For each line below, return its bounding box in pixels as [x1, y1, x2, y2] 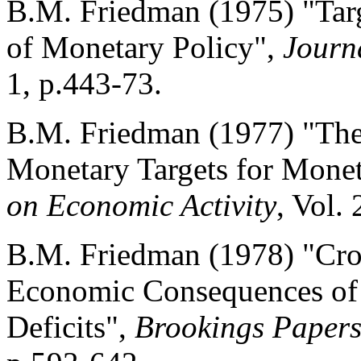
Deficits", [6, 309, 135, 344]
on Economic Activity [6, 188, 276, 222]
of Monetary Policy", [6, 30, 283, 64]
